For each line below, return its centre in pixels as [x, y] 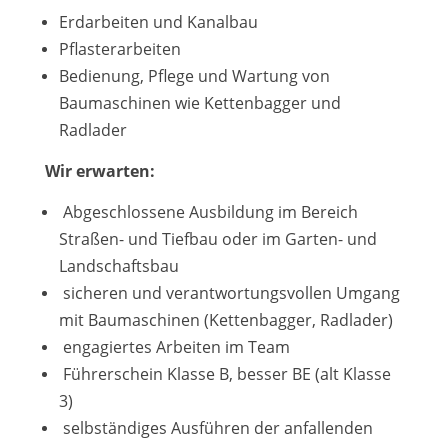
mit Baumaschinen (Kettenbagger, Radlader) [225, 320]
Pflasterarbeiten [119, 49]
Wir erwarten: [99, 171]
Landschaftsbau [118, 266]
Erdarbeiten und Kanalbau [158, 22]
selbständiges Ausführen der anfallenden [215, 428]
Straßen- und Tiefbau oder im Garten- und [217, 239]
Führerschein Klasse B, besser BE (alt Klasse [224, 374]
